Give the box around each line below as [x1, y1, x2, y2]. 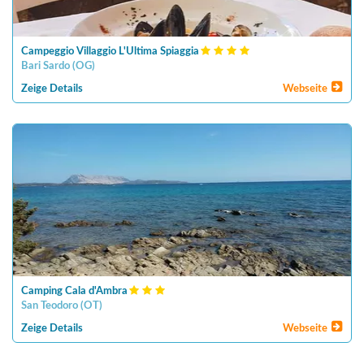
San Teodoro [21, 301, 78, 311]
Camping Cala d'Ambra [21, 286, 128, 297]
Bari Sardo [21, 61, 70, 71]
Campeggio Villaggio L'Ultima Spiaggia [21, 46, 199, 57]
